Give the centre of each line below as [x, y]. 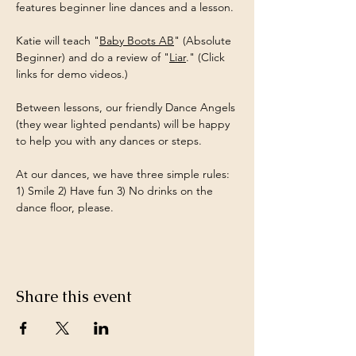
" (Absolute [204, 41]
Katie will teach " [58, 41]
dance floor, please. [65, 207]
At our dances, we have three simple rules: [124, 174]
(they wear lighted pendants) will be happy [124, 124]
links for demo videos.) [72, 74]
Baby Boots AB [137, 41]
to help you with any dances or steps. [109, 141]
